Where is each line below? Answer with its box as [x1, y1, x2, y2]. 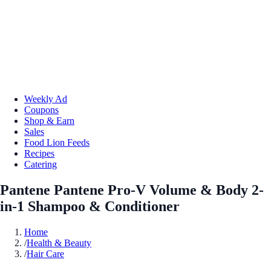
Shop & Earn [24, 115, 74, 126]
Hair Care [27, 248, 64, 259]
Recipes [24, 148, 54, 158]
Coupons [24, 104, 59, 115]
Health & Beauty [27, 237, 91, 248]
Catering [24, 158, 57, 169]
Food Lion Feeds [24, 137, 90, 148]
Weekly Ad [24, 93, 67, 104]
